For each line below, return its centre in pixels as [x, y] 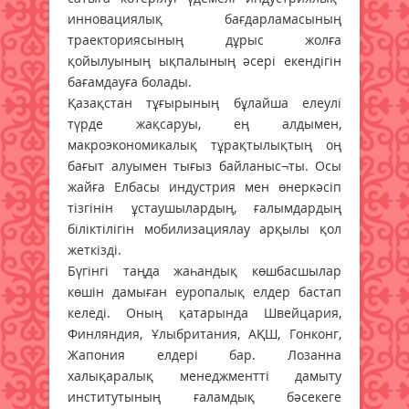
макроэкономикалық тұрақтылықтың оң [204, 144]
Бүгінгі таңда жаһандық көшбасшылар [204, 270]
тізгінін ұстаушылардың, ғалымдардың [204, 207]
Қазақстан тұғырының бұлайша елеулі [204, 102]
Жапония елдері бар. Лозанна [204, 354]
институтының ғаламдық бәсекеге [204, 396]
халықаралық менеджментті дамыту [204, 375]
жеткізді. [94, 249]
